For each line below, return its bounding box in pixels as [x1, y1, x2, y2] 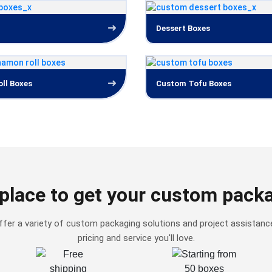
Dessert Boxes [156, 24, 210, 33]
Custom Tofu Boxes [156, 79, 231, 88]
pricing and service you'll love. [77, 233, 195, 243]
